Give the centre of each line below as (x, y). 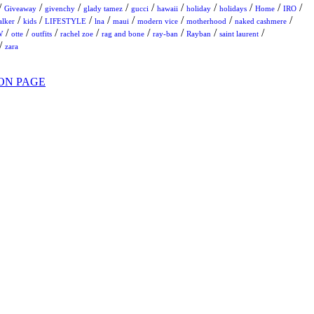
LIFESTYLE (66, 21)
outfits (42, 34)
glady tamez (103, 9)
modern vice (158, 21)
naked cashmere (261, 21)
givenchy (60, 9)
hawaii (168, 9)
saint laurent (239, 34)
